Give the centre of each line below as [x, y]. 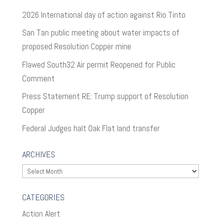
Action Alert [41, 214]
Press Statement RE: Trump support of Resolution [105, 96]
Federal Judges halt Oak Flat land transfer [91, 128]
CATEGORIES [43, 197]
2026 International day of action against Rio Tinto [104, 15]
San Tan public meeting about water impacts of [101, 33]
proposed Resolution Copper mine [76, 47]
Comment [38, 78]
